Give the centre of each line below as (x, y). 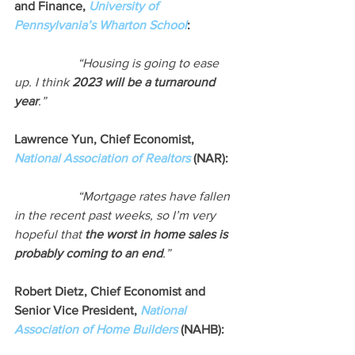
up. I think (43, 82)
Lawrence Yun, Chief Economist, (106, 139)
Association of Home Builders (96, 330)
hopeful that (50, 235)
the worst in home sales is (158, 235)
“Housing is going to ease (150, 63)
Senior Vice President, (77, 311)
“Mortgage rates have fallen (155, 197)
